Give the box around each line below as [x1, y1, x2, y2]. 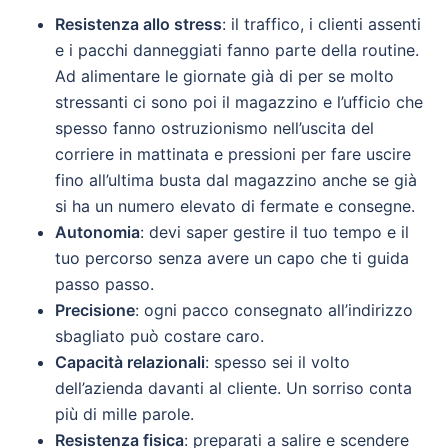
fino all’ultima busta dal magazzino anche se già [55, 170, 417, 191]
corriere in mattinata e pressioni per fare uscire [55, 144, 411, 165]
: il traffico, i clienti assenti [222, 14, 421, 35]
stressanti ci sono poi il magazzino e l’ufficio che [55, 92, 423, 113]
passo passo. [55, 274, 154, 295]
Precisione [55, 300, 135, 321]
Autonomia [55, 222, 140, 243]
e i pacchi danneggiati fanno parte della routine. [55, 40, 419, 61]
